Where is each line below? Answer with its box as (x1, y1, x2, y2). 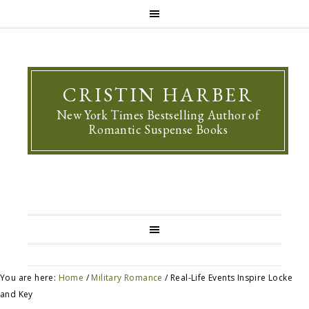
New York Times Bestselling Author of (56, 107, 260, 123)
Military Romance (91, 272, 163, 283)
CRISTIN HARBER (62, 82, 254, 107)
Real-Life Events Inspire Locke (168, 272, 293, 283)
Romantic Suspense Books (88, 121, 228, 137)
